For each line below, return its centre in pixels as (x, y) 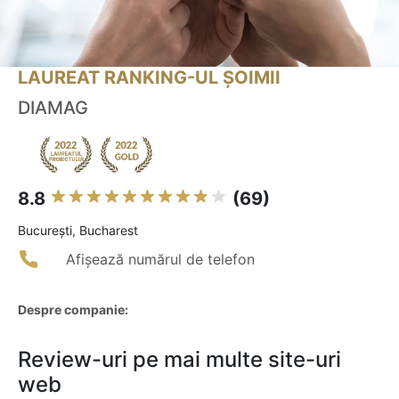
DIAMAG (53, 108)
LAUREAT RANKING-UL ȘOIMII (149, 78)
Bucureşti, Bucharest (78, 231)
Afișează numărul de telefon (160, 260)
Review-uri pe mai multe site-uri (179, 360)
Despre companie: (73, 310)
